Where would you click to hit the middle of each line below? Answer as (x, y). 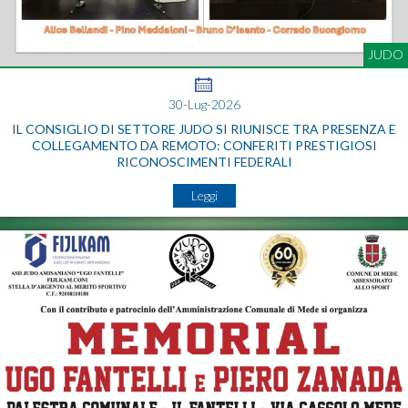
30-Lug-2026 (204, 105)
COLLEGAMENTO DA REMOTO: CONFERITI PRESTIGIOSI (204, 146)
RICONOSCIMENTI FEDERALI (204, 162)
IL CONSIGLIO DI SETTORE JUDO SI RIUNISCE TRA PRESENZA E (204, 129)
